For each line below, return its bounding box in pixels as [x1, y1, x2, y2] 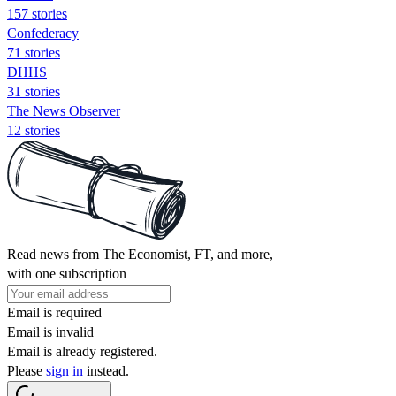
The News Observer [7, 103, 120, 118]
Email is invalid [7, 324, 94, 339]
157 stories [7, 5, 67, 21]
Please [7, 362, 46, 378]
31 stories [7, 83, 60, 99]
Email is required [7, 304, 102, 320]
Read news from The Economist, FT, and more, [7, 246, 273, 262]
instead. [83, 362, 129, 378]
